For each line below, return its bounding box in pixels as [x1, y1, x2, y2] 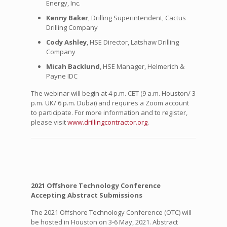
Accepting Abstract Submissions [30, 190, 142, 200]
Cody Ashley [46, 37, 87, 47]
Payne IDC [46, 71, 78, 81]
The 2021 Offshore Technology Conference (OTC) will [30, 207, 192, 217]
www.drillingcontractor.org [67, 117, 147, 127]
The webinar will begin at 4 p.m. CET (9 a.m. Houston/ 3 [30, 88, 196, 98]
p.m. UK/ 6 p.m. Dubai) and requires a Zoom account [30, 98, 189, 107]
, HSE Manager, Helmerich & [99, 61, 184, 71]
